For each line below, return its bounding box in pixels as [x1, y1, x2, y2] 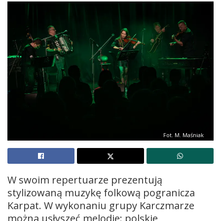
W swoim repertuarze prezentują [7, 173, 162, 186]
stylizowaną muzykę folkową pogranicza [7, 186, 195, 199]
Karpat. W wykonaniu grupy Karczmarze [7, 199, 194, 212]
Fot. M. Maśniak [163, 131, 204, 139]
